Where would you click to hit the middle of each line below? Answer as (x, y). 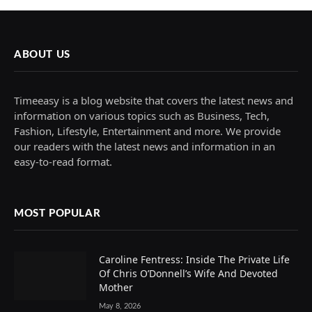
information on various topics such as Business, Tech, (142, 116)
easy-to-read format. (63, 162)
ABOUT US (42, 55)
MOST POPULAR (57, 214)
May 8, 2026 (120, 306)
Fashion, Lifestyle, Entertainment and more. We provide (147, 131)
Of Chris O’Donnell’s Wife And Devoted (188, 274)
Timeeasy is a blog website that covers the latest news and (154, 101)
